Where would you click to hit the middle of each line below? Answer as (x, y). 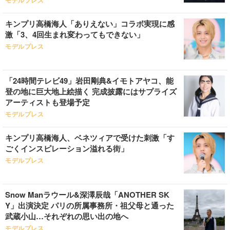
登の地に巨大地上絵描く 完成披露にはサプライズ (91, 91)
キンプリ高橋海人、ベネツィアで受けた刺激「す (90, 138)
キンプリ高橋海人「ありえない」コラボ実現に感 (90, 24)
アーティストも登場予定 (47, 102)
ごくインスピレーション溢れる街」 (67, 148)
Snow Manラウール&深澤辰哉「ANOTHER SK (87, 195)
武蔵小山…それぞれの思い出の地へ (67, 216)
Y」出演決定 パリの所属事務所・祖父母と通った (90, 205)
